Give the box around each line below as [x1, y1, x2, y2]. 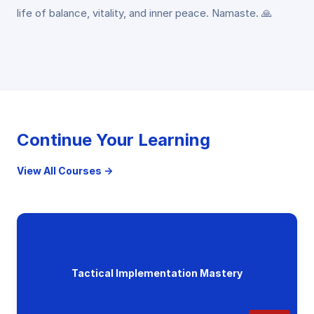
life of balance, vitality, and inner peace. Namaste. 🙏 [17, 6, 272, 20]
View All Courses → [17, 165, 113, 177]
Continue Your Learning [17, 130, 210, 150]
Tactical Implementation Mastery [71, 266, 243, 279]
